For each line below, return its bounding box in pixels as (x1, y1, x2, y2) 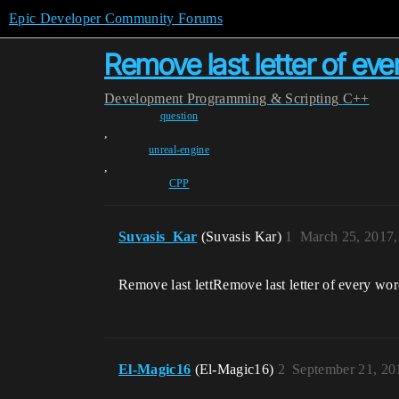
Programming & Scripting (186, 91, 339, 106)
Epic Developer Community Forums (9, 11, 223, 26)
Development (104, 91, 183, 106)
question (159, 110, 199, 122)
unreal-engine (148, 143, 210, 156)
